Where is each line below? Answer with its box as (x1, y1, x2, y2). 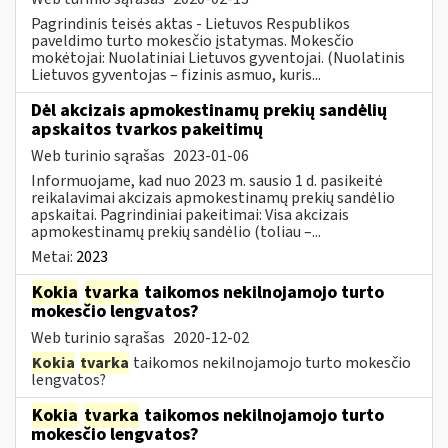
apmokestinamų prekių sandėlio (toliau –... (31, 220, 321, 243)
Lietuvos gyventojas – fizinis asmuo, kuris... (31, 63, 321, 86)
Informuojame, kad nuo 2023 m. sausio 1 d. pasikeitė (31, 169, 383, 192)
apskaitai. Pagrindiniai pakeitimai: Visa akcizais (31, 203, 349, 226)
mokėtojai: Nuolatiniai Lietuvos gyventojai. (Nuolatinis (31, 46, 405, 69)
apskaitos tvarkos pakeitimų (31, 116, 263, 142)
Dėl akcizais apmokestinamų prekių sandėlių (31, 97, 387, 123)
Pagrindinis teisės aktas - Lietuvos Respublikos (31, 12, 350, 35)
